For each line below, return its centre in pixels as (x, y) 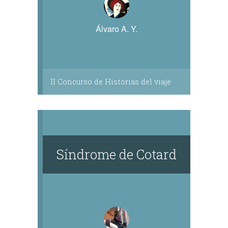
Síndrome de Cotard (117, 154)
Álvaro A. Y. (117, 29)
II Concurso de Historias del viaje (111, 82)
